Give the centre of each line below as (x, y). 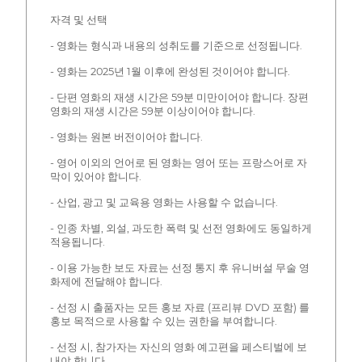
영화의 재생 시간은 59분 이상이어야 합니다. (152, 112)
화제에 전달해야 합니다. (106, 282)
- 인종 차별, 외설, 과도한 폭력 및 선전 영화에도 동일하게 (181, 229)
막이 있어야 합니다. (95, 177)
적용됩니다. (77, 242)
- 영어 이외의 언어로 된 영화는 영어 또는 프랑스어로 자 (178, 163)
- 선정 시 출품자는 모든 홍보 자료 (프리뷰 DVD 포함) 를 (179, 308)
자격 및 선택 (78, 20)
